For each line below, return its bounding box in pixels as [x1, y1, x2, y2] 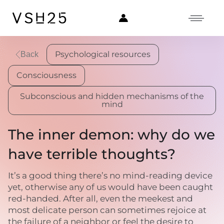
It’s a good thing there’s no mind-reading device [8, 170, 212, 180]
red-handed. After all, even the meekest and [8, 193, 193, 203]
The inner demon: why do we [8, 126, 215, 143]
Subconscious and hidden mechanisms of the [20, 91, 204, 101]
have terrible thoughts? [8, 145, 175, 162]
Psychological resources [55, 49, 150, 59]
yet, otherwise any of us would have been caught [8, 182, 213, 192]
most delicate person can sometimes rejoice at [8, 205, 206, 215]
